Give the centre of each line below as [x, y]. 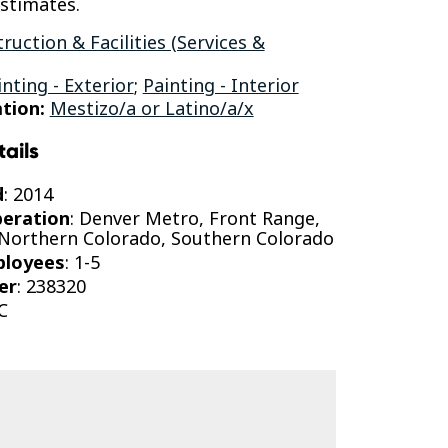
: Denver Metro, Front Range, [194, 217]
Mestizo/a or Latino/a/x [151, 107]
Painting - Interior [220, 84]
